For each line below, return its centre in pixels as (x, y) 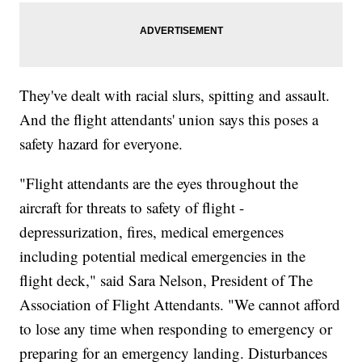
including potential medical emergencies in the (163, 256)
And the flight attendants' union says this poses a (169, 120)
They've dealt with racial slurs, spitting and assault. (175, 95)
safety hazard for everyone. (101, 144)
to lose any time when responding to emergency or (176, 329)
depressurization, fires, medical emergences (152, 232)
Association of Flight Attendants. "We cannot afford (180, 305)
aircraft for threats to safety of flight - (132, 208)
